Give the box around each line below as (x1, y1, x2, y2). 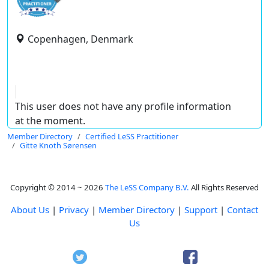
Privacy (59, 204, 89, 216)
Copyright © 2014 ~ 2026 (10, 182, 105, 193)
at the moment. (15, 114, 85, 127)
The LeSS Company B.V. (105, 182, 189, 193)
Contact (227, 204, 258, 216)
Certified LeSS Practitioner (85, 131, 178, 142)
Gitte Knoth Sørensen (20, 140, 97, 151)
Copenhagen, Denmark (28, 32, 133, 46)
